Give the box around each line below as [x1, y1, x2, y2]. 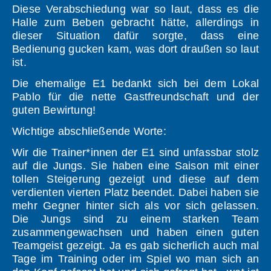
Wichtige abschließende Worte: [12, 125, 166, 138]
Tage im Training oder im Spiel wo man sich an [12, 253, 259, 266]
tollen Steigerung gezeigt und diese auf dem [12, 173, 259, 186]
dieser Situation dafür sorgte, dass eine [12, 30, 259, 42]
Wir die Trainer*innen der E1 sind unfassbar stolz [12, 146, 259, 159]
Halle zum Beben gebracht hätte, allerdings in [12, 16, 259, 29]
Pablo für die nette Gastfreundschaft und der [12, 91, 259, 103]
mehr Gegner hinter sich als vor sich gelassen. [12, 200, 259, 212]
